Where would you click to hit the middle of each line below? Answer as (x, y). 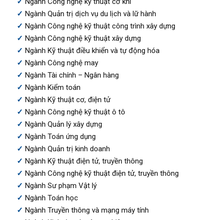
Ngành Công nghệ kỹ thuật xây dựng (83, 38)
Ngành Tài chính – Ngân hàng (72, 75)
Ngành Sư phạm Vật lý (61, 185)
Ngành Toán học (51, 198)
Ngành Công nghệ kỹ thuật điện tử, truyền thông (102, 173)
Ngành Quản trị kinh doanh (67, 149)
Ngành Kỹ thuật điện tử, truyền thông (84, 161)
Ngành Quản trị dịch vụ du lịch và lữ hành (90, 14)
